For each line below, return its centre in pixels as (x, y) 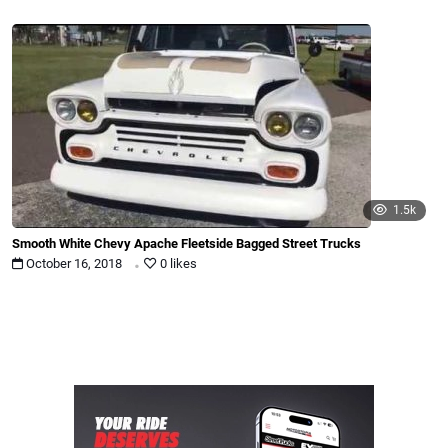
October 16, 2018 (74, 264)
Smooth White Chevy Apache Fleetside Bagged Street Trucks (186, 243)
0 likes (177, 264)
